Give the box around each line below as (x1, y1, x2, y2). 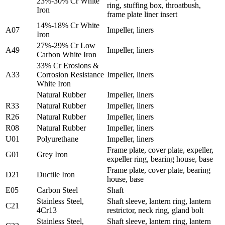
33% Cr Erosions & (37, 61, 99, 70)
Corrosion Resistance (37, 70, 104, 79)
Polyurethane (37, 134, 78, 143)
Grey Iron (37, 150, 68, 159)
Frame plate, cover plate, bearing (107, 165, 210, 174)
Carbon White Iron (37, 50, 96, 59)
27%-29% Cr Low (37, 41, 95, 50)
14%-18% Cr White (37, 21, 99, 30)
